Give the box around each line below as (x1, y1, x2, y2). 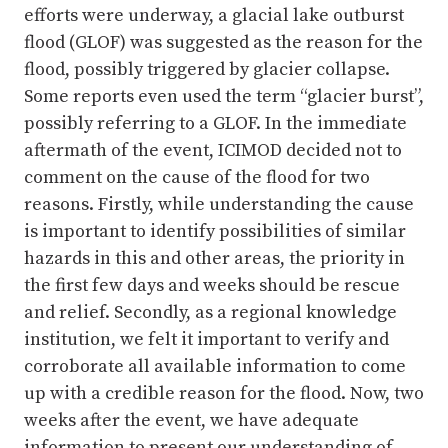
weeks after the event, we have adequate (24, 409, 359, 432)
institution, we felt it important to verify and (24, 328, 389, 351)
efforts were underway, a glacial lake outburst (24, 4, 404, 27)
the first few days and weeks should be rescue (24, 274, 400, 297)
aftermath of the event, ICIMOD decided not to (24, 139, 402, 162)
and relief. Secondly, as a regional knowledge (24, 301, 397, 324)
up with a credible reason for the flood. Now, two (24, 382, 424, 405)
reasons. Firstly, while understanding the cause (24, 193, 414, 216)
